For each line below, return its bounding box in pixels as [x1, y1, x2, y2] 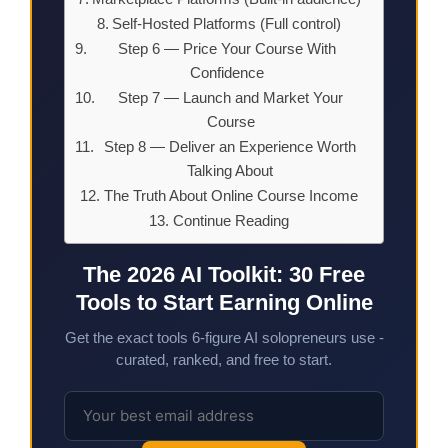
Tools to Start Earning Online [75, 289, 373, 315]
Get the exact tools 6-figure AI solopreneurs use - [64, 328, 384, 346]
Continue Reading [172, 211, 289, 229]
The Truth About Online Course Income [103, 186, 358, 204]
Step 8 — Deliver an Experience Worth [104, 137, 357, 155]
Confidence [189, 63, 264, 81]
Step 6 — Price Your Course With [117, 39, 336, 57]
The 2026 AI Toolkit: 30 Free [83, 261, 365, 287]
